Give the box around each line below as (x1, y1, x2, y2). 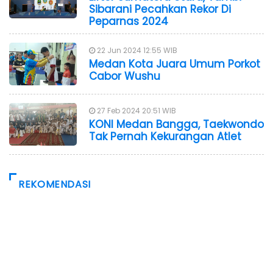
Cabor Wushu (89, 68, 160, 83)
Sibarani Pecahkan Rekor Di (89, 1, 231, 16)
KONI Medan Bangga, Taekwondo (89, 116, 264, 132)
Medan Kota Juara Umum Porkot (89, 56, 260, 71)
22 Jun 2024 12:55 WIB (95, 44, 177, 55)
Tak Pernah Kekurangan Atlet (89, 129, 241, 144)
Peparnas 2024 (89, 13, 168, 29)
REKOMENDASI (18, 177, 91, 191)
